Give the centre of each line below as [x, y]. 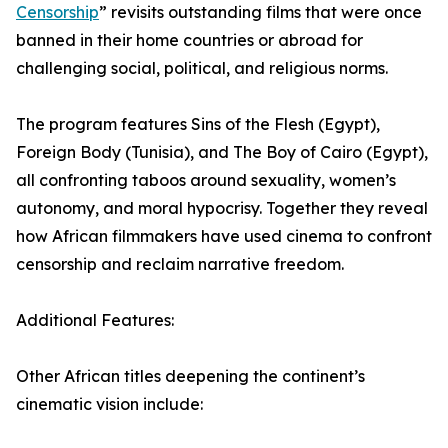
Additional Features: [95, 320]
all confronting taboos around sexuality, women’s [206, 180]
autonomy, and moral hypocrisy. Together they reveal [222, 208]
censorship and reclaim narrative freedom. [180, 264]
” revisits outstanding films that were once [260, 12]
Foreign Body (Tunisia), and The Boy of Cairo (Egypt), [222, 152]
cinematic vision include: [109, 404]
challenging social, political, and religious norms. [202, 68]
